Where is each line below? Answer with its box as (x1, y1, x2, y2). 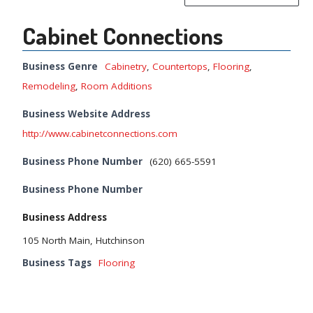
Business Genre (22, 60, 98, 73)
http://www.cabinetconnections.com (22, 127, 177, 140)
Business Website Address (22, 108, 150, 121)
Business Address (22, 211, 107, 224)
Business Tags (22, 256, 92, 270)
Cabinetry (105, 60, 147, 73)
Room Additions (81, 80, 152, 93)
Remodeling (22, 80, 75, 93)
